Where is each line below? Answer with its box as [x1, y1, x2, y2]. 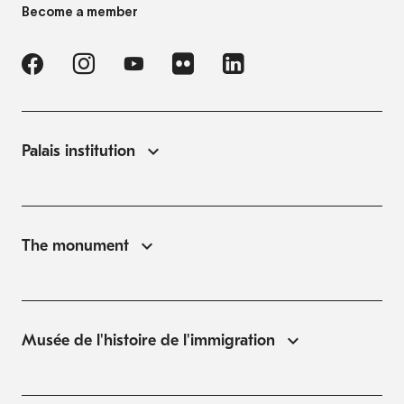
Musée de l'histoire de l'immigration [22, 330, 275, 350]
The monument [22, 235, 129, 255]
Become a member [22, 4, 138, 19]
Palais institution [22, 141, 135, 161]
